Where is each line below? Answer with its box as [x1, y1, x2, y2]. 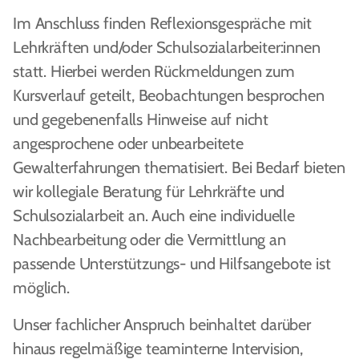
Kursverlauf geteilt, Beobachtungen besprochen [13, 86, 325, 105]
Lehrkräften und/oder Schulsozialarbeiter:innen [13, 38, 321, 57]
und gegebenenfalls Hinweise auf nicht [13, 110, 269, 129]
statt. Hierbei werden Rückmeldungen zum [13, 62, 295, 81]
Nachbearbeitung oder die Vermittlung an [13, 230, 286, 249]
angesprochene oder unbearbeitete [13, 134, 244, 153]
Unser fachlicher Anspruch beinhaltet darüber [13, 315, 311, 334]
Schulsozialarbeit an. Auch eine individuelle [13, 206, 295, 225]
